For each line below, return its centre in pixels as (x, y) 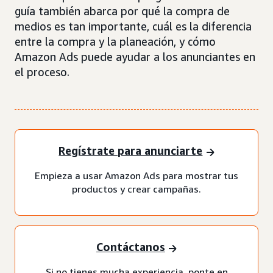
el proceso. (42, 72)
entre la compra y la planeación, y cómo (115, 41)
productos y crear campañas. (136, 189)
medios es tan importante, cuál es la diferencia (133, 26)
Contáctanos (130, 247)
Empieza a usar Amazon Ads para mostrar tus (136, 175)
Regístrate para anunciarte (131, 151)
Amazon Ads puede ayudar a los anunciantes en (135, 57)
